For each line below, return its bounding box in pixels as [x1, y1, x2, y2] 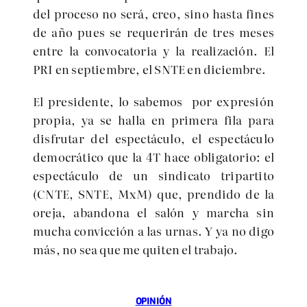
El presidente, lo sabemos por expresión [33, 93, 274, 110]
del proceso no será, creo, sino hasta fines [33, 5, 274, 22]
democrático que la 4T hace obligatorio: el [33, 148, 274, 165]
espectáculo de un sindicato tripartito [33, 167, 274, 184]
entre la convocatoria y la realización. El [33, 42, 274, 59]
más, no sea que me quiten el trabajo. [33, 241, 238, 258]
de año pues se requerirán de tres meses [33, 23, 274, 40]
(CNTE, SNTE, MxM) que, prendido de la [33, 185, 274, 202]
